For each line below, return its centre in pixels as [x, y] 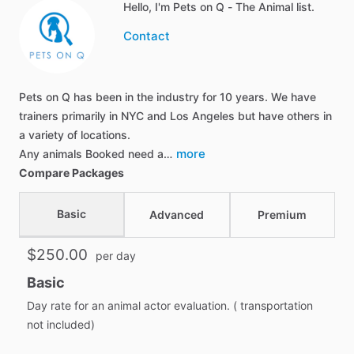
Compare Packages [72, 173]
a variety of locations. [75, 135]
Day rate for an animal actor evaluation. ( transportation [170, 305]
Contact [147, 36]
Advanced [177, 215]
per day [116, 256]
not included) [61, 324]
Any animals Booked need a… [96, 154]
